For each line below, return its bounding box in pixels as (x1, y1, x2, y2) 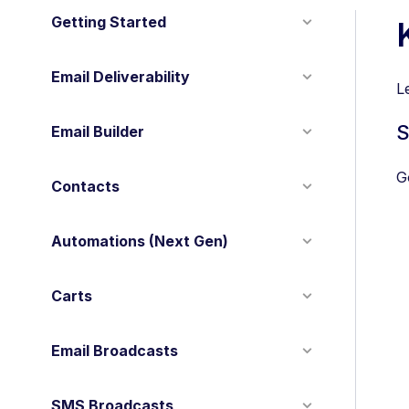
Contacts (51, 177, 120, 195)
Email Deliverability (51, 68, 190, 86)
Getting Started (51, 13, 166, 31)
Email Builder (51, 122, 144, 141)
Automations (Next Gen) (51, 232, 228, 250)
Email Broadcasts (51, 341, 178, 360)
